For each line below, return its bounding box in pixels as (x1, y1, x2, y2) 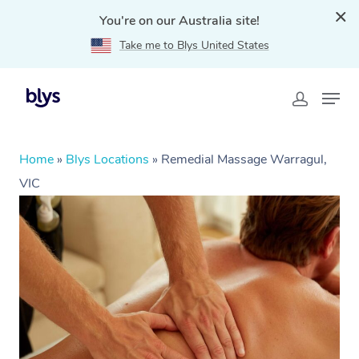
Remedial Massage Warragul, (161, 151, 327, 168)
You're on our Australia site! (99, 12, 260, 30)
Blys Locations (66, 151, 149, 168)
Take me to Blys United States (119, 38, 269, 53)
